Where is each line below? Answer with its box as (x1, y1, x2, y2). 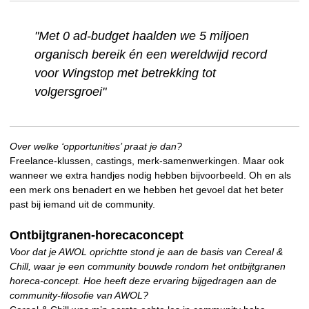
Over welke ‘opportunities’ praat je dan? (10, 141, 182, 152)
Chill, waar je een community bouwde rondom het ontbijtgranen (10, 261, 286, 272)
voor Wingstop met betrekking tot (34, 66, 217, 80)
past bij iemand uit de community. (10, 199, 155, 210)
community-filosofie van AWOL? (10, 290, 148, 301)
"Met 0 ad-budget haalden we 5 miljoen (34, 28, 250, 43)
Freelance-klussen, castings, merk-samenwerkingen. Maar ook (10, 155, 284, 167)
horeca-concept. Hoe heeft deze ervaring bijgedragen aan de (10, 275, 277, 287)
